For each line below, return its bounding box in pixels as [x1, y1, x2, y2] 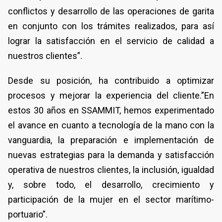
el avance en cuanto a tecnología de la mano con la [8, 119, 214, 130]
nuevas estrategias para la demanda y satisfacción [8, 149, 214, 160]
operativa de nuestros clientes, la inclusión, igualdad [8, 164, 214, 175]
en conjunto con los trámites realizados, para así [8, 20, 214, 31]
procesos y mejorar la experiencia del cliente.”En [8, 90, 214, 101]
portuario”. [8, 209, 48, 220]
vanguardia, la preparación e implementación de [8, 134, 214, 145]
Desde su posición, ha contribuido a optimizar [8, 75, 214, 86]
